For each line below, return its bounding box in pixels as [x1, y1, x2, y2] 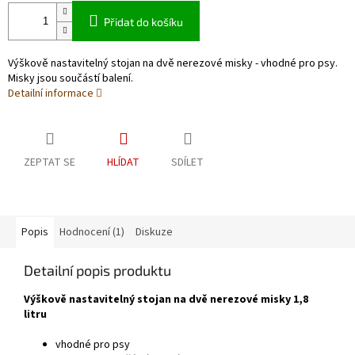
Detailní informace [8, 86, 94, 102]
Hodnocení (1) [59, 224, 124, 241]
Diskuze [136, 224, 173, 241]
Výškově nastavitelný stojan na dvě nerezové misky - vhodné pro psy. [8, 55, 338, 72]
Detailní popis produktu [24, 261, 171, 280]
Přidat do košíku [104, 15, 183, 29]
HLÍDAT [107, 155, 139, 171]
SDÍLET [171, 155, 204, 171]
